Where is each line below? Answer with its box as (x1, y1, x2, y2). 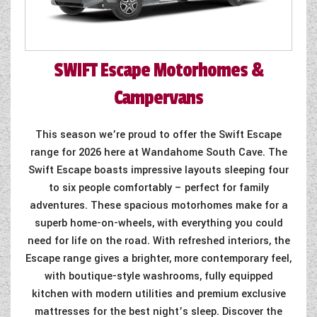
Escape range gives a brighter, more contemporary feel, (25, 251, 292, 267)
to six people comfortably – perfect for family (48, 180, 269, 196)
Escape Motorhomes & (97, 59, 263, 83)
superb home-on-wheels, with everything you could (34, 216, 283, 231)
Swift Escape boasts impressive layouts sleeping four (28, 163, 289, 178)
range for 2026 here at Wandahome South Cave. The (30, 145, 287, 161)
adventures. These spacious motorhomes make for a (29, 198, 288, 214)
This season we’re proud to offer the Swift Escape (35, 127, 282, 143)
